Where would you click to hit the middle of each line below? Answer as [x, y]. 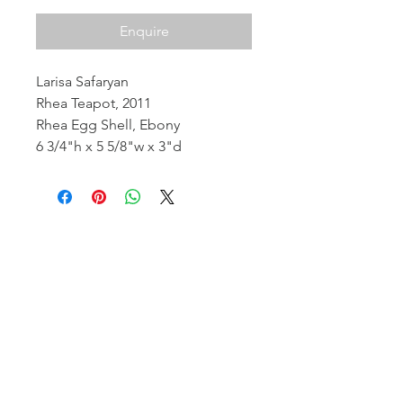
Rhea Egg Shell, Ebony [108, 125]
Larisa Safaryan [82, 81]
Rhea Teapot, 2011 [94, 103]
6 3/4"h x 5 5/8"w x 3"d [109, 146]
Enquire [144, 31]
